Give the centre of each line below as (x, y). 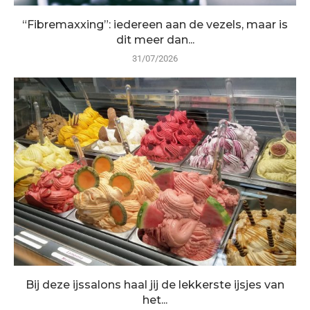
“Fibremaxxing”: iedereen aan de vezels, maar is (155, 24)
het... (155, 300)
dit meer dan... (155, 39)
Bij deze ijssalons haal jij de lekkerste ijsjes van (155, 284)
